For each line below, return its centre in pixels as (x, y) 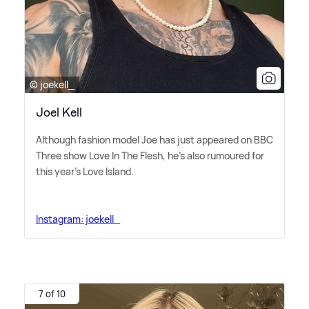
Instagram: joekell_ (78, 219)
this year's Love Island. (85, 171)
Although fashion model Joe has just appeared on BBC (154, 139)
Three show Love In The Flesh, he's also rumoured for (150, 155)
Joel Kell (59, 112)
